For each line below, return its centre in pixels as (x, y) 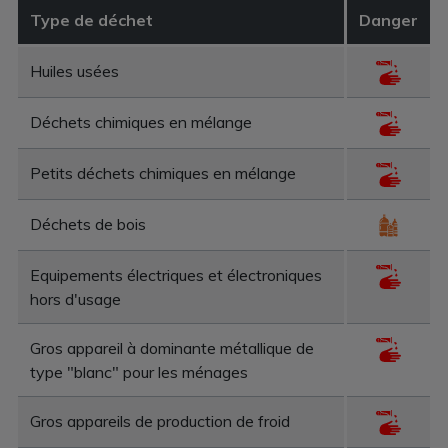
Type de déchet (91, 19)
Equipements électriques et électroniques (176, 274)
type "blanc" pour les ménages (139, 371)
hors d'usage (75, 298)
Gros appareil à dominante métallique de (172, 347)
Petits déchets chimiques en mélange (163, 172)
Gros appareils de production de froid (160, 420)
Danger (388, 19)
